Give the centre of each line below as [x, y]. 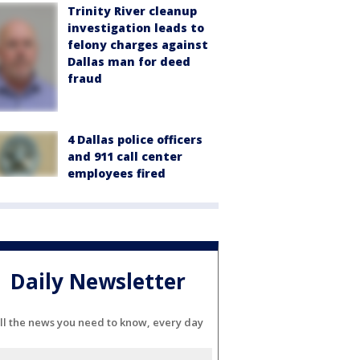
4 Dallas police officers [135, 140]
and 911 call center [125, 157]
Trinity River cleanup [132, 11]
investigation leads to [136, 28]
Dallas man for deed [129, 61]
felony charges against [138, 45]
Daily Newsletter [98, 281]
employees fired [117, 174]
